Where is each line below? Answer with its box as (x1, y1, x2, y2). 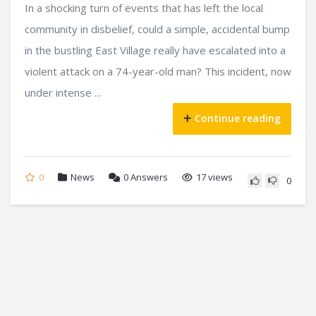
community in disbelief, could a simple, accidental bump (25, 21, 290, 36)
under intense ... (25, 85, 101, 99)
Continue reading (195, 111, 281, 125)
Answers (128, 170, 168, 183)
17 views (196, 170, 233, 183)
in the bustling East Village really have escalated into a (25, 42, 286, 57)
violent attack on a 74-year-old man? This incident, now (25, 63, 291, 78)
